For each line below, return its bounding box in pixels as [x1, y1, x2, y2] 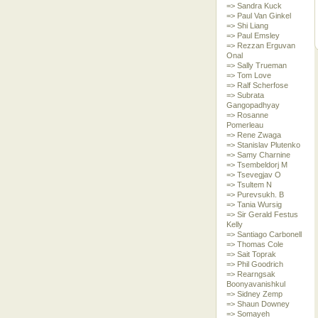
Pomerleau [226, 121, 263, 129]
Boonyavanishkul [226, 280, 285, 288]
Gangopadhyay [226, 101, 280, 109]
